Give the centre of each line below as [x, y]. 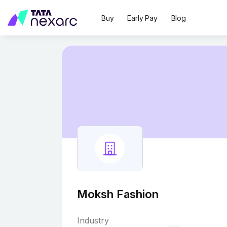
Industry [93, 220]
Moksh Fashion [118, 194]
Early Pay [142, 18]
